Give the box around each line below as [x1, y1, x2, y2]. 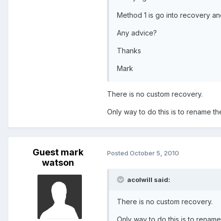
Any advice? [117, 29, 157, 37]
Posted [107, 148, 130, 157]
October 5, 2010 [130, 148, 179, 157]
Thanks [117, 46, 141, 55]
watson [41, 157, 74, 168]
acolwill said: [126, 176, 170, 184]
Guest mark [32, 147, 83, 158]
